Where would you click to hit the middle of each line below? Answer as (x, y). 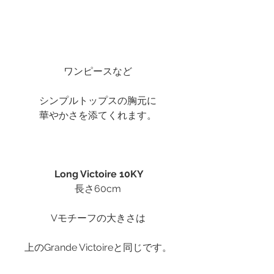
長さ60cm (98, 189)
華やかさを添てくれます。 (98, 116)
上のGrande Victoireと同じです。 (98, 248)
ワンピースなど (98, 72)
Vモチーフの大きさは (98, 218)
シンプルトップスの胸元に (98, 101)
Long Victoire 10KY (99, 174)
